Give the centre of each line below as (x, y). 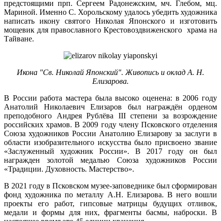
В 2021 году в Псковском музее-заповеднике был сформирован (110, 186)
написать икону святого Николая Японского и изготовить (110, 21)
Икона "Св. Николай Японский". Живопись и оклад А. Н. (110, 73)
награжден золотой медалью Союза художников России (110, 160)
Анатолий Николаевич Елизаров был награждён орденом (110, 107)
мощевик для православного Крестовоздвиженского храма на (110, 30)
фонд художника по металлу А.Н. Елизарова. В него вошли (110, 195)
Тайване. (19, 39)
